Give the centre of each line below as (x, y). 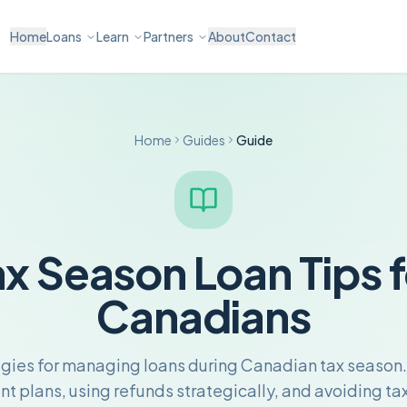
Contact (270, 36)
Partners (168, 36)
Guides (204, 140)
